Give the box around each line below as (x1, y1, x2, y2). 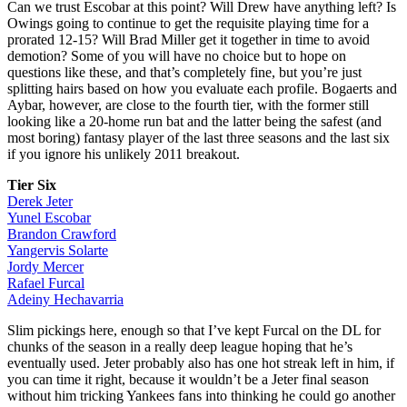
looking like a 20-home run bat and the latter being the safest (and (7, 113, 382, 129)
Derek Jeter (7, 193, 73, 209)
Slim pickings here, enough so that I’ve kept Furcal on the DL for (7, 322, 381, 338)
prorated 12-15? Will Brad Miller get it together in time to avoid (7, 31, 370, 47)
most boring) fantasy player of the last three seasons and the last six (7, 129, 390, 145)
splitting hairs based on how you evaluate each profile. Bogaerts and (7, 80, 397, 96)
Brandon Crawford (7, 225, 116, 242)
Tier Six (7, 176, 56, 193)
